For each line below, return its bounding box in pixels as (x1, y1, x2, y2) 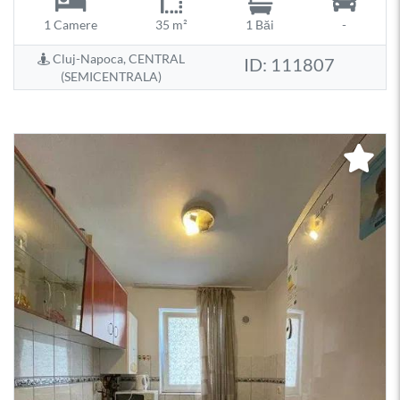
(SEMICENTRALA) (60, 68, 162, 84)
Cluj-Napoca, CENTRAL (49, 50, 185, 66)
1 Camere (43, 17, 97, 33)
